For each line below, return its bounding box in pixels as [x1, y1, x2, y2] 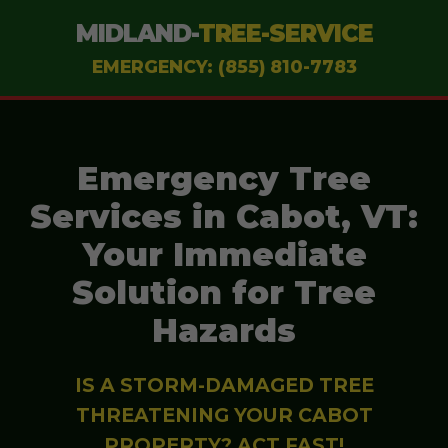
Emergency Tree [77, 159, 371, 198]
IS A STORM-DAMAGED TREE [74, 373, 374, 397]
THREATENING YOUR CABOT [75, 403, 373, 427]
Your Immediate [81, 235, 367, 274]
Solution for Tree [72, 273, 376, 312]
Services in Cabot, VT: [30, 197, 418, 236]
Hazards [152, 311, 296, 350]
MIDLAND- [75, 19, 198, 48]
